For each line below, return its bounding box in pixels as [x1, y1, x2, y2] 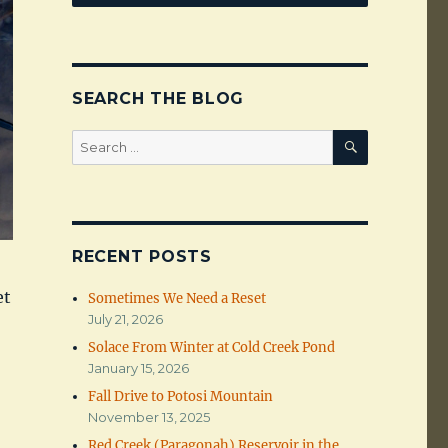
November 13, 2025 [88, 409, 211, 426]
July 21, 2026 [88, 311, 164, 328]
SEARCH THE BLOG [71, 89, 245, 109]
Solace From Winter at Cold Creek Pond [88, 339, 336, 357]
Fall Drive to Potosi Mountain [88, 388, 274, 406]
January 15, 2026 [88, 360, 190, 377]
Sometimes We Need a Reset [88, 290, 267, 308]
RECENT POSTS [71, 247, 212, 267]
